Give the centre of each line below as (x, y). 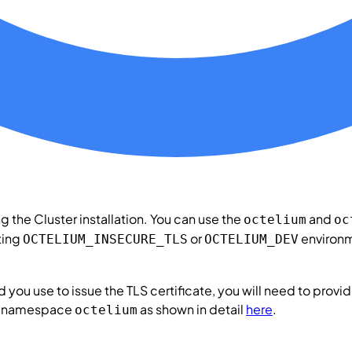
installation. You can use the (160, 218)
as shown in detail (192, 309)
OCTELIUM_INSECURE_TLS (105, 239)
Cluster (55, 218)
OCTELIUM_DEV (251, 239)
